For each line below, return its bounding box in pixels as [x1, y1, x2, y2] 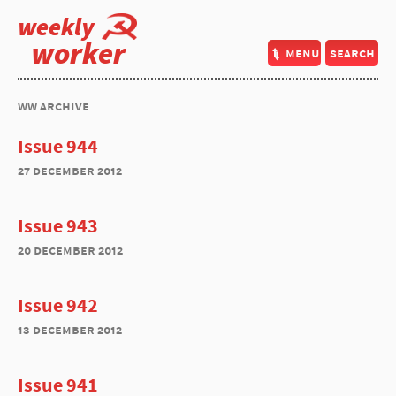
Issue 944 [18, 133, 98, 158]
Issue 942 [18, 293, 98, 317]
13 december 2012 [18, 321, 122, 338]
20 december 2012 [18, 241, 123, 258]
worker [31, 34, 126, 72]
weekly [18, 11, 95, 42]
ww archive [18, 97, 89, 114]
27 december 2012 [18, 162, 122, 179]
